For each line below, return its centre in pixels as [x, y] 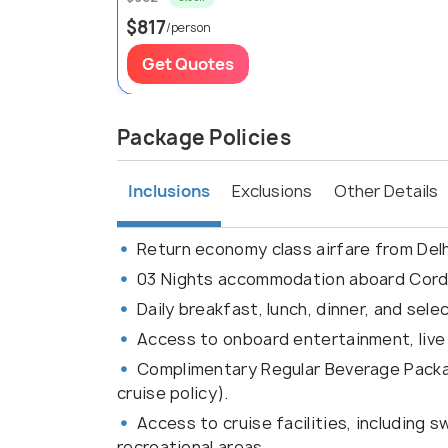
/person [188, 28]
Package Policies [204, 138]
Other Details [386, 191]
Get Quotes [188, 64]
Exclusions [272, 191]
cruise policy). [173, 393]
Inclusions [169, 190]
